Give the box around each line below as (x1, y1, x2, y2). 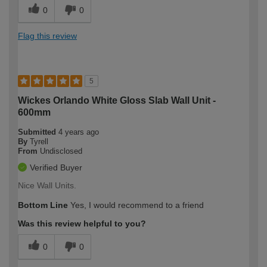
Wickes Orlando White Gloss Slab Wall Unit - (18, 95, 216, 106)
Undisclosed (40, 147, 82, 156)
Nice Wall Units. (18, 181, 76, 191)
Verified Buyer (30, 163, 82, 173)
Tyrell (30, 137, 48, 147)
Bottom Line (18, 200, 68, 210)
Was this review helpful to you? (18, 219, 146, 229)
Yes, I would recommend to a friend (68, 200, 204, 210)
